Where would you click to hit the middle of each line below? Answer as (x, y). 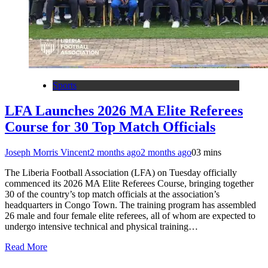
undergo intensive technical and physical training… (101, 226)
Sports (65, 85)
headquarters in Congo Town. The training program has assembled (130, 205)
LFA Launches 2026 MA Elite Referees (124, 110)
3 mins (209, 152)
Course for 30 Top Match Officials (110, 127)
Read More (26, 246)
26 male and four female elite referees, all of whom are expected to (130, 215)
